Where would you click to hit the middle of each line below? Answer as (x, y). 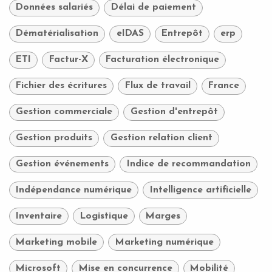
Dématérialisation (57, 34)
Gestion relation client (161, 138)
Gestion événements (63, 164)
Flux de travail (158, 86)
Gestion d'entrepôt (174, 112)
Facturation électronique (162, 60)
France (223, 86)
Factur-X (68, 60)
